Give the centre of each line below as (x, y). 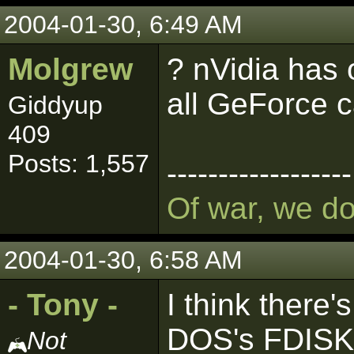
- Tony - (63, 305)
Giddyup (55, 105)
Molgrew (70, 69)
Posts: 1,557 (79, 164)
